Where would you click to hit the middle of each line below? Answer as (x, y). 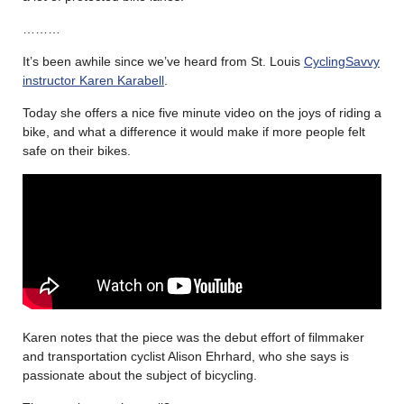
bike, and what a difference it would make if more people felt (194, 131)
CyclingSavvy (342, 61)
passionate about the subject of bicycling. (140, 375)
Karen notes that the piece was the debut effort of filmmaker (193, 337)
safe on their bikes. (77, 150)
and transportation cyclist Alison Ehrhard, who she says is (186, 356)
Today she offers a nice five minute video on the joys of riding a (202, 112)
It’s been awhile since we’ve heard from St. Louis (163, 61)
